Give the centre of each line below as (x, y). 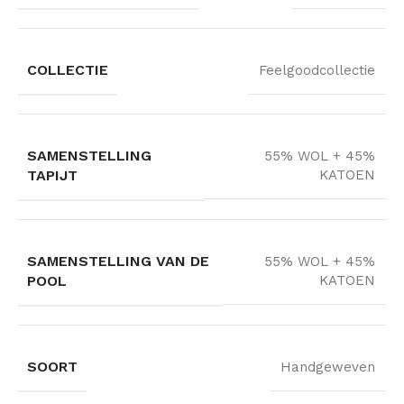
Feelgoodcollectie (317, 70)
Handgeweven (328, 367)
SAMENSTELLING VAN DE (118, 261)
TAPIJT (52, 175)
